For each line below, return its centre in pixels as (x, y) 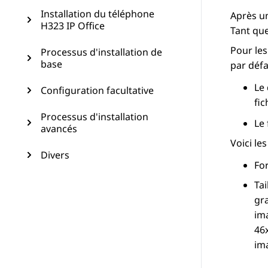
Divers (55, 155)
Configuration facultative (97, 90)
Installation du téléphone (98, 14)
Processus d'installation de (101, 52)
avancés (59, 129)
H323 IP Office (73, 26)
